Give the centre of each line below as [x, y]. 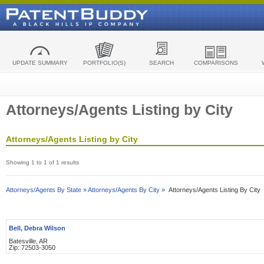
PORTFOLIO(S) [104, 63]
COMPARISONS [216, 63]
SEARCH [161, 63]
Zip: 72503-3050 [32, 247]
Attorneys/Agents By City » [126, 190]
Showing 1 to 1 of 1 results [42, 162]
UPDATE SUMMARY [40, 63]
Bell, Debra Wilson [37, 228]
